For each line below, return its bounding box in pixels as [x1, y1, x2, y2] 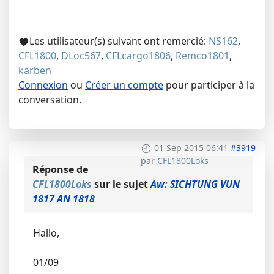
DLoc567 [61, 48, 101, 62]
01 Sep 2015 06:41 [154, 141, 228, 154]
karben [18, 63, 51, 77]
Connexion [18, 78, 68, 92]
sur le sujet [92, 177, 150, 191]
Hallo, [33, 226, 59, 240]
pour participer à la [163, 78, 254, 92]
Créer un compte [85, 78, 163, 92]
